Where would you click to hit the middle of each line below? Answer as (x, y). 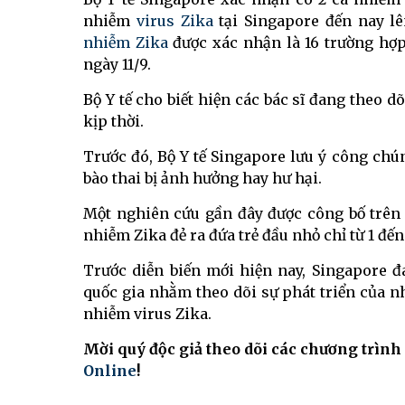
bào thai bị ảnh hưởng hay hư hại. (202, 179)
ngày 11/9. (117, 65)
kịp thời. (113, 122)
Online (110, 371)
